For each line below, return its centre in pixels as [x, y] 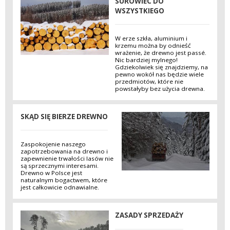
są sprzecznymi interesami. [60, 166]
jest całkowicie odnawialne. [60, 187]
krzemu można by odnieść [153, 46]
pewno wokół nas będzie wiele [159, 74]
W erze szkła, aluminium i [151, 39]
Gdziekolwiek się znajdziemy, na [161, 67]
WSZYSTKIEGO [140, 11]
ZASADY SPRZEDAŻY [149, 215]
